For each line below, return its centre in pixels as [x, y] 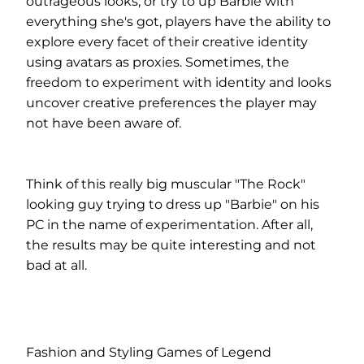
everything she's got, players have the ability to [178, 22]
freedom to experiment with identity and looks [179, 82]
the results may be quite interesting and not [171, 245]
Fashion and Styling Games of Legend [149, 352]
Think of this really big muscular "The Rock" [166, 184]
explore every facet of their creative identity [167, 42]
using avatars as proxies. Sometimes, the [158, 62]
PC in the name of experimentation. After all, [169, 225]
